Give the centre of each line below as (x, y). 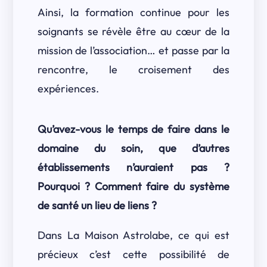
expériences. (68, 89)
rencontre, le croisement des (133, 69)
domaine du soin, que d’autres (133, 148)
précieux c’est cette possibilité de (133, 254)
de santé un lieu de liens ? (97, 205)
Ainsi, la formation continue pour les (133, 12)
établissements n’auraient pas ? (133, 167)
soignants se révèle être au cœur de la (133, 31)
